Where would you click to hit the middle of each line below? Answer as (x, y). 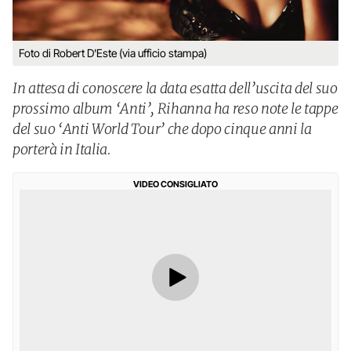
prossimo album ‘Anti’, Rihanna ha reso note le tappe (175, 109)
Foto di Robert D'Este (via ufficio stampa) (113, 53)
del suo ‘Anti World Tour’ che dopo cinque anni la (162, 129)
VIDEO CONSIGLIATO (175, 184)
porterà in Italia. (62, 149)
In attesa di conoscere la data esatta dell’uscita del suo (175, 88)
